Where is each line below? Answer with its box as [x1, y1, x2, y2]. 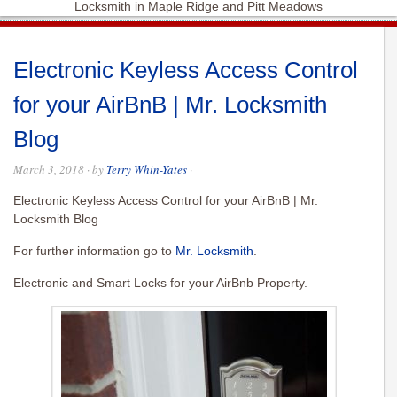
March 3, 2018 [13, 161, 84, 178]
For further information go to [13, 244, 175, 259]
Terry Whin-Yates [106, 161, 187, 178]
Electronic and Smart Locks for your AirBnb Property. [13, 276, 307, 291]
